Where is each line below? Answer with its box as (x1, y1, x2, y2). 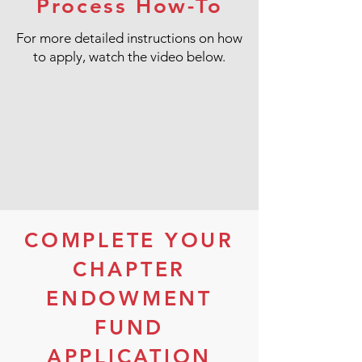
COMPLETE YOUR (24, 228, 234, 252)
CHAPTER (72, 257, 187, 281)
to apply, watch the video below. (33, 48, 225, 65)
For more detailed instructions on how (16, 30, 242, 46)
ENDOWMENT (46, 286, 213, 310)
